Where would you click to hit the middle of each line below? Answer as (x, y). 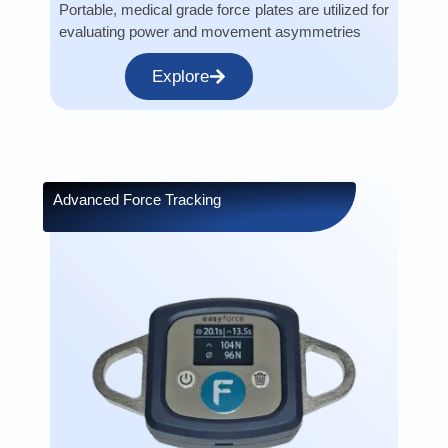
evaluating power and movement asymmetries (210, 31)
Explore (181, 76)
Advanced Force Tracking (137, 199)
